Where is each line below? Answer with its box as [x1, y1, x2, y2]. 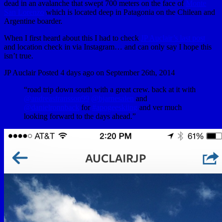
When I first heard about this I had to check [4, 33, 141, 42]
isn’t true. [4, 51, 33, 60]
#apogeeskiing [92, 103, 137, 111]
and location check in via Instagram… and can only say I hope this [4, 42, 212, 51]
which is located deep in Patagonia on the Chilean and [44, 7, 215, 16]
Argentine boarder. [4, 16, 62, 25]
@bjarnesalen [91, 94, 134, 103]
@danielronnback [24, 103, 79, 111]
